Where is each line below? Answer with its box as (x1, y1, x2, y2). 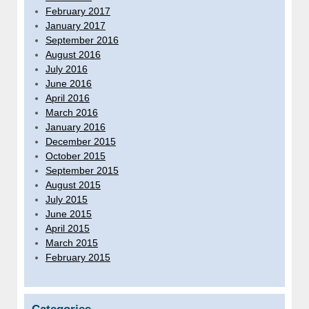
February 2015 (46, 252, 110, 263)
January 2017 (46, 20, 106, 32)
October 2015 (46, 150, 106, 162)
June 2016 (46, 78, 92, 90)
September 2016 (46, 34, 119, 46)
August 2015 (46, 179, 101, 191)
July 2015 (46, 194, 88, 206)
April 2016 (46, 92, 90, 104)
